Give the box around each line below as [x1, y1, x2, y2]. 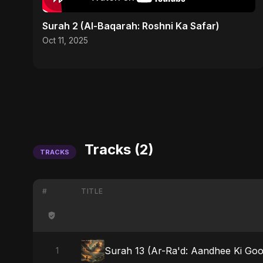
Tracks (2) [81, 140, 154, 158]
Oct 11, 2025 [42, 35, 88, 45]
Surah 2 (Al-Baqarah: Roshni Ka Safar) [42, 19, 220, 32]
